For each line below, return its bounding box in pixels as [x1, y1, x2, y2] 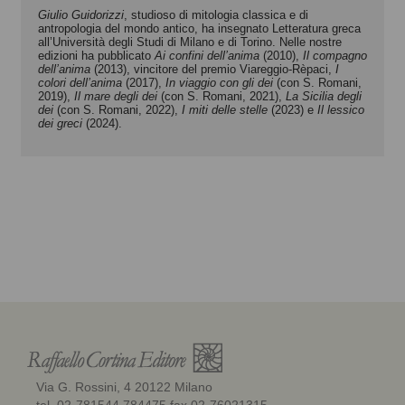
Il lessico [317, 102, 364, 117]
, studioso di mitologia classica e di [124, 7, 308, 22]
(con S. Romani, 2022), [53, 102, 182, 117]
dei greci [38, 116, 86, 130]
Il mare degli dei [74, 89, 161, 103]
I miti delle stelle [182, 102, 271, 117]
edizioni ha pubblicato [38, 48, 155, 62]
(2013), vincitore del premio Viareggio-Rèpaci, [90, 61, 335, 76]
